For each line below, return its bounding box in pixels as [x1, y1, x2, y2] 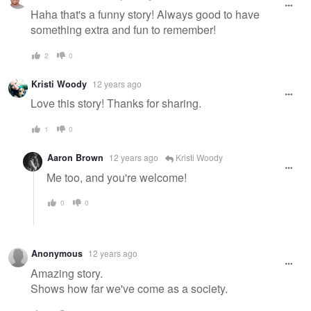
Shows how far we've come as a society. [31, 280, 228, 296]
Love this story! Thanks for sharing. [31, 95, 201, 112]
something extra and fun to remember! [31, 22, 216, 38]
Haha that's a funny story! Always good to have [31, 6, 260, 23]
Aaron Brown [47, 151, 103, 164]
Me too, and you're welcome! [47, 169, 187, 185]
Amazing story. [31, 264, 103, 281]
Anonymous [31, 247, 83, 260]
